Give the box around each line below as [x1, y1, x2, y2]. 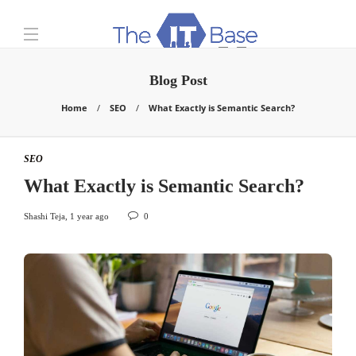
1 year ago [70, 211, 109, 221]
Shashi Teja [24, 211, 65, 221]
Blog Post [149, 72, 207, 88]
